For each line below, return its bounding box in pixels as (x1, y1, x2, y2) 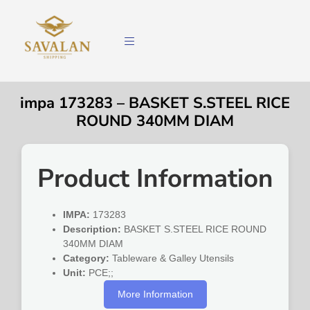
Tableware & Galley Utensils (109, 253, 235, 264)
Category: (63, 253, 110, 264)
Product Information (37, 161, 273, 197)
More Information (117, 289, 193, 300)
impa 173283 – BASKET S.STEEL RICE (20, 93, 290, 114)
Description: (63, 224, 122, 235)
